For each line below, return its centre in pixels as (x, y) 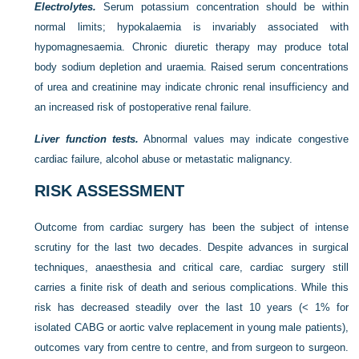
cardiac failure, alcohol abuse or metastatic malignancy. (164, 159)
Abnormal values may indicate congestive (244, 139)
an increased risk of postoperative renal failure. (143, 107)
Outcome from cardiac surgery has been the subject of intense (192, 227)
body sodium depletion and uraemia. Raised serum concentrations (192, 67)
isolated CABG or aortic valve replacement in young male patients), (192, 327)
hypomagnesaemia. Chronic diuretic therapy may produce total (192, 46)
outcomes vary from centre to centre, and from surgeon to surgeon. (192, 347)
